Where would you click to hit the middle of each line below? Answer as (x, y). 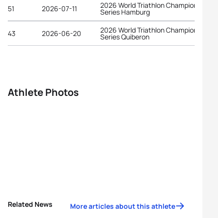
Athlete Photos (43, 92)
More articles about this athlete (123, 206)
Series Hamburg (125, 12)
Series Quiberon (125, 36)
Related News (30, 204)
